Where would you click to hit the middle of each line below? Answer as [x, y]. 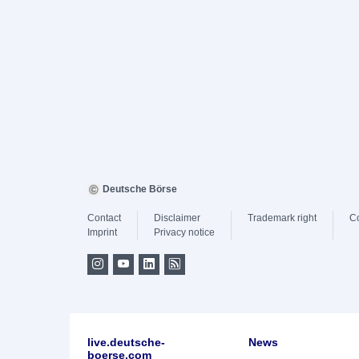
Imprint [102, 232]
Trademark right [282, 218]
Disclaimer [177, 218]
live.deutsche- [126, 342]
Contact [104, 218]
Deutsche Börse [139, 189]
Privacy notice [184, 232]
